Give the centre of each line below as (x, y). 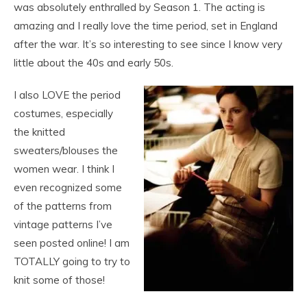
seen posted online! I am (72, 243)
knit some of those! (59, 280)
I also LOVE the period (67, 95)
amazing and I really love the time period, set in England (146, 25)
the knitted (39, 132)
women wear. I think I (64, 169)
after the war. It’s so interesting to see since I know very (148, 44)
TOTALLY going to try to (72, 261)
